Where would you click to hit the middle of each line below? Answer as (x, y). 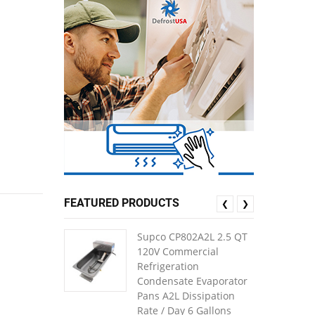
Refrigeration (168, 266)
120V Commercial (178, 251)
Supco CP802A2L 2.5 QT (192, 237)
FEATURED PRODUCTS (122, 203)
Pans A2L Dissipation (186, 296)
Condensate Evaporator (192, 281)
